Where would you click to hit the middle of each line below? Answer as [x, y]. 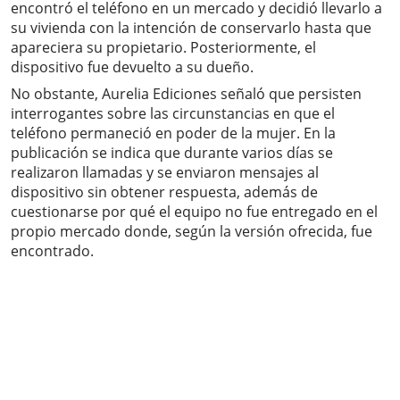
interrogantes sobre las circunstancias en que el [173, 114]
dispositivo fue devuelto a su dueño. [132, 67]
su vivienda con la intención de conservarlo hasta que [191, 28]
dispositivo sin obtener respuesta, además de [164, 192]
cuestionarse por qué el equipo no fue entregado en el [194, 212]
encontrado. [52, 251]
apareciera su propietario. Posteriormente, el [163, 48]
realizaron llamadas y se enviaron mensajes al [165, 173]
